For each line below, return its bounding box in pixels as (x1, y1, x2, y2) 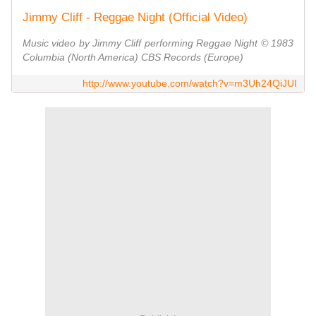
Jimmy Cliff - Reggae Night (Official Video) (23, 11, 248, 25)
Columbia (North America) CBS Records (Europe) (23, 51, 243, 63)
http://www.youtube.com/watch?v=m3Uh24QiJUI (83, 78, 297, 90)
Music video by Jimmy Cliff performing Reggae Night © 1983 (23, 37, 293, 49)
